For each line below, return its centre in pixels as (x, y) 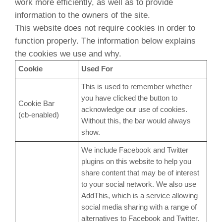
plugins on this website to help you (136, 162)
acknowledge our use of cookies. (134, 110)
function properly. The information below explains (105, 41)
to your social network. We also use (139, 184)
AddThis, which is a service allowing (139, 196)
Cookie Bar (36, 104)
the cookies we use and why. (68, 54)
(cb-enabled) (39, 115)
